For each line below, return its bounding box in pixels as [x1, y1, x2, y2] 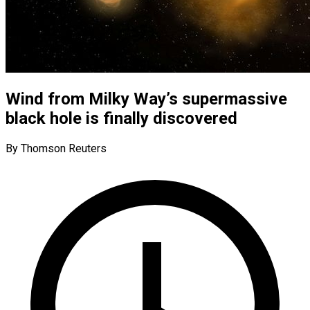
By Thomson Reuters [6, 141, 107, 155]
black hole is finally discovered [6, 108, 237, 128]
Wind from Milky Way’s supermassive [6, 89, 287, 109]
